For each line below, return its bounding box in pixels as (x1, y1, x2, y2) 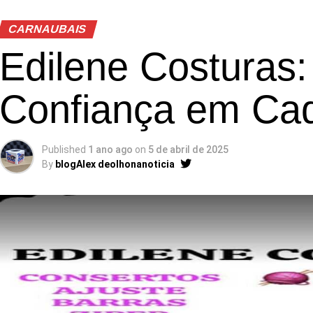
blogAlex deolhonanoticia (55, 159, 175, 170)
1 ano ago (88, 144, 133, 155)
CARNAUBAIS (6, 23, 88, 35)
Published (42, 144, 86, 155)
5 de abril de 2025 (148, 144, 228, 155)
